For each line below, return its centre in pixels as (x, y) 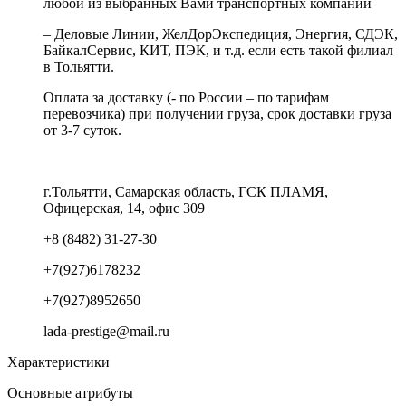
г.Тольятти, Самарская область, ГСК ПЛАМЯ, (186, 191)
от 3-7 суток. (82, 130)
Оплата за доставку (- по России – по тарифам (186, 97)
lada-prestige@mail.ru (106, 331)
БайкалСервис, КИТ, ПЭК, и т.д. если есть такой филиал (218, 50)
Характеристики (58, 362)
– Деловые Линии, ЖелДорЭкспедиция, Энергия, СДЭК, (221, 34)
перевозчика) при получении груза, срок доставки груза (217, 113)
